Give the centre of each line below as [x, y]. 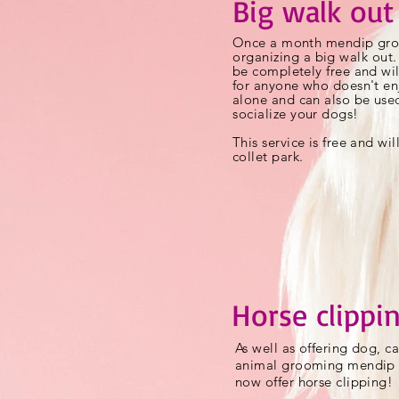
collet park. [268, 156]
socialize [260, 114]
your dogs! [322, 114]
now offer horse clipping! [316, 382]
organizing [266, 57]
